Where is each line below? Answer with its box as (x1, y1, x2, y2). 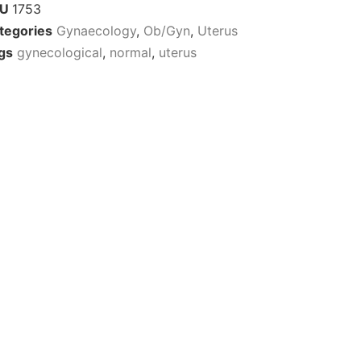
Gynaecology (56, 23, 136, 39)
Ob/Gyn (143, 23, 190, 39)
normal (109, 44, 151, 61)
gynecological (16, 44, 102, 61)
